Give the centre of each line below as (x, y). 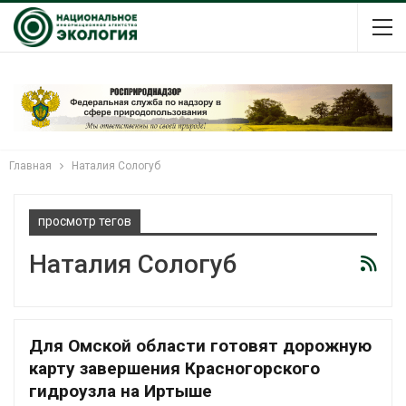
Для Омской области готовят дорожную (200, 345)
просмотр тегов (85, 221)
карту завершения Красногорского (174, 368)
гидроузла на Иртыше (121, 391)
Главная (30, 165)
